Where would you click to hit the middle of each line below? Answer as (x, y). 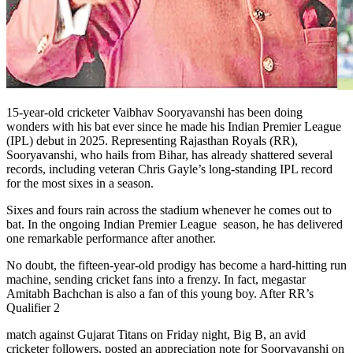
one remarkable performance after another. (111, 238)
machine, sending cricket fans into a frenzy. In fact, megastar (156, 279)
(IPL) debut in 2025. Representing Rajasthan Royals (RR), (152, 140)
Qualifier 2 (35, 307)
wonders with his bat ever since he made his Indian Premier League (174, 126)
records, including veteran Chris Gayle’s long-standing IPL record (169, 169)
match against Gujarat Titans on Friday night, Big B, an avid (156, 334)
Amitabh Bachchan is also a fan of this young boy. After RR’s (160, 293)
